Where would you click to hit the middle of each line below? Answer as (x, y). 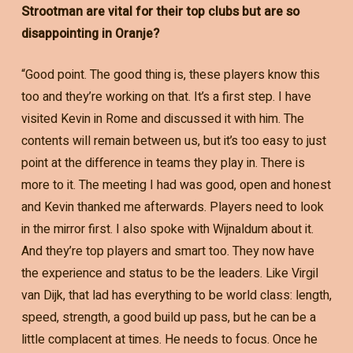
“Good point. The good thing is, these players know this (170, 75)
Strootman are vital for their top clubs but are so (160, 12)
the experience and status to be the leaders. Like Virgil (169, 274)
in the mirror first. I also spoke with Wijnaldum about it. (167, 230)
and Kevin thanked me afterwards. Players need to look (172, 208)
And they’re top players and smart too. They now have (167, 252)
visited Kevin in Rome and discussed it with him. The (162, 119)
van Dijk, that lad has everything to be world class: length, (176, 296)
